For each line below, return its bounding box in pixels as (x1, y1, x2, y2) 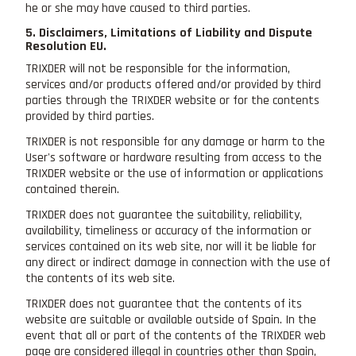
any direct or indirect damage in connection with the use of (25, 253, 331, 271)
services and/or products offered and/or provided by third (25, 75, 321, 93)
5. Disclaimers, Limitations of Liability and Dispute (25, 24, 312, 41)
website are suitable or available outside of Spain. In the (25, 311, 316, 328)
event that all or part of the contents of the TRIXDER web (25, 327, 326, 344)
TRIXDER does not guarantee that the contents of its (25, 295, 302, 312)
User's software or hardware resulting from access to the (25, 149, 322, 166)
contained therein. (25, 180, 119, 198)
